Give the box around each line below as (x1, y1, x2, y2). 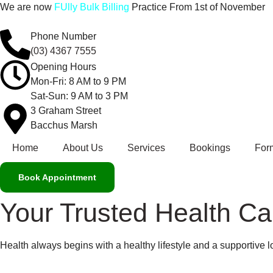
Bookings (190, 143, 230, 153)
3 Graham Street (30, 105, 101, 116)
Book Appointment (18, 172, 96, 182)
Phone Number (30, 31, 96, 41)
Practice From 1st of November (132, 2, 265, 12)
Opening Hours (30, 62, 96, 72)
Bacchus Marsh (30, 120, 97, 130)
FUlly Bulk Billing (54, 2, 132, 12)
